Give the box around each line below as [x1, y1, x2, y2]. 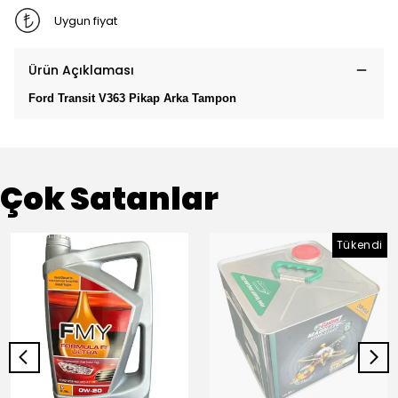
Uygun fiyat [53, 12, 117, 29]
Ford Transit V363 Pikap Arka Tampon [28, 92, 236, 105]
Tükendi [336, 237, 383, 252]
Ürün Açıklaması [28, 61, 134, 79]
